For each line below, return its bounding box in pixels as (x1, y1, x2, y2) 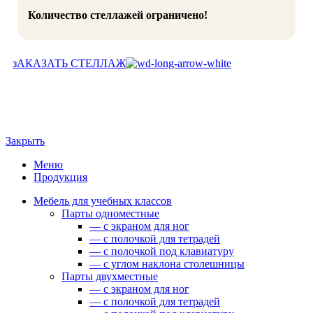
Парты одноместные (61, 207, 159, 219)
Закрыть (6, 134, 45, 147)
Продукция (34, 170, 87, 183)
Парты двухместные (61, 270, 158, 282)
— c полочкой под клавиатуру (89, 245, 234, 257)
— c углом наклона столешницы (89, 257, 245, 270)
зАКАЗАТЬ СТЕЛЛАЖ (13, 57, 126, 69)
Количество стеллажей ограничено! (28, 8, 208, 21)
